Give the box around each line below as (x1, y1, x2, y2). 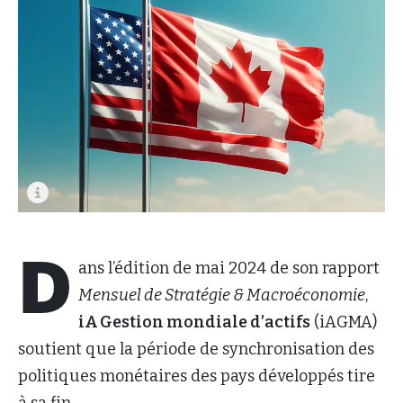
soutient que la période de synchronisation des (18, 338, 374, 359)
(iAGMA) (310, 311, 377, 332)
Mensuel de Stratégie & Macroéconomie (78, 284, 365, 305)
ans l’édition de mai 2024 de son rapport (78, 257, 380, 278)
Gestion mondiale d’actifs (100, 311, 310, 332)
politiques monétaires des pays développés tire (18, 365, 375, 386)
